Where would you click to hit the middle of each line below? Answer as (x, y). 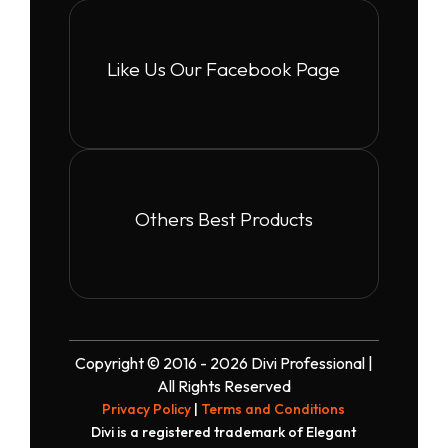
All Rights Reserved (223, 385)
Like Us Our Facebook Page (224, 68)
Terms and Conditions (273, 408)
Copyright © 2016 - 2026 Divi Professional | (223, 362)
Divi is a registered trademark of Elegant (224, 431)
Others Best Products (223, 218)
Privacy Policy (147, 408)
